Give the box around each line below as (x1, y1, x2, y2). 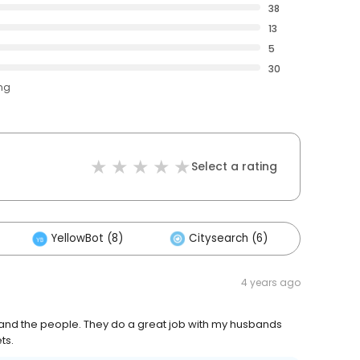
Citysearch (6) (189, 231, 268, 247)
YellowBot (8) (51, 231, 123, 247)
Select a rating (191, 158, 277, 175)
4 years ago (241, 276, 301, 290)
